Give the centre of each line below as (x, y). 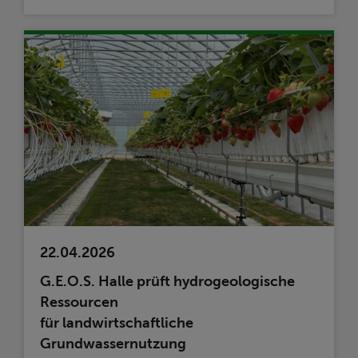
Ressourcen (79, 302)
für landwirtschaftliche (117, 323)
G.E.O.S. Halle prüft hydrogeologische (167, 282)
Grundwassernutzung (113, 344)
